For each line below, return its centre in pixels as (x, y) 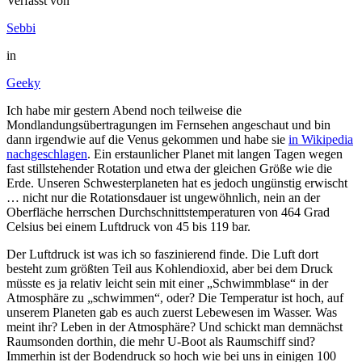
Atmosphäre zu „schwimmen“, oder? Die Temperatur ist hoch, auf (175, 297)
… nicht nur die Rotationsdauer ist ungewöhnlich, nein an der (163, 197)
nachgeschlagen (47, 154)
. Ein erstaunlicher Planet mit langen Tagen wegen (215, 154)
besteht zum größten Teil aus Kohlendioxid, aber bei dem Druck (170, 268)
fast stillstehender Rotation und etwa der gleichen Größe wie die (169, 168)
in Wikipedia (321, 139)
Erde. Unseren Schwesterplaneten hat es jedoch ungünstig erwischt (177, 183)
